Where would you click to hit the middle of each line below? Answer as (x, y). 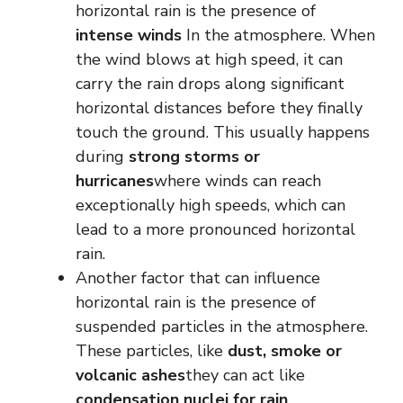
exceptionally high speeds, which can (210, 205)
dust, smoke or (285, 350)
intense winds (129, 35)
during (102, 156)
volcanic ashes (130, 375)
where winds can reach (237, 180)
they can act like (245, 375)
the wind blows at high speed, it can (209, 59)
